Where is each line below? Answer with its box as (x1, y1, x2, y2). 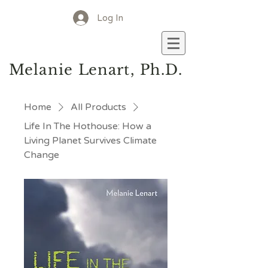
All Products (71, 101, 126, 113)
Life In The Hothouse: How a (24, 120, 151, 132)
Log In (97, 12, 123, 23)
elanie (25, 61, 78, 78)
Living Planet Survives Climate (24, 135, 157, 147)
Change (24, 149, 59, 161)
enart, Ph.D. (88, 61, 182, 78)
